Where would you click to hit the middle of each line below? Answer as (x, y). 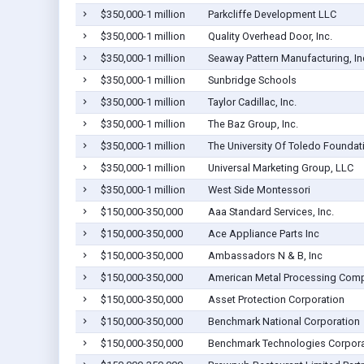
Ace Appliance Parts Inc (263, 234)
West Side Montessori (259, 190)
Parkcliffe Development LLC (272, 15)
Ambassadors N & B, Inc (265, 256)
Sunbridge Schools (252, 80)
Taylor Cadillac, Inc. (252, 102)
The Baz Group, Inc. (253, 124)
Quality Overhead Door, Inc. (270, 37)
